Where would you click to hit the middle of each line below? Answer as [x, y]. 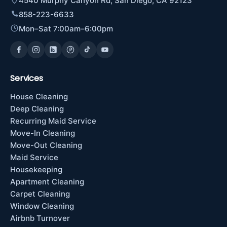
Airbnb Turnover [40, 218]
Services [27, 78]
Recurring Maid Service [53, 121]
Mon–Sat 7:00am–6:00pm [66, 29]
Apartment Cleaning [47, 182]
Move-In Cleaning [43, 133]
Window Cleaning [42, 206]
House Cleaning [39, 97]
